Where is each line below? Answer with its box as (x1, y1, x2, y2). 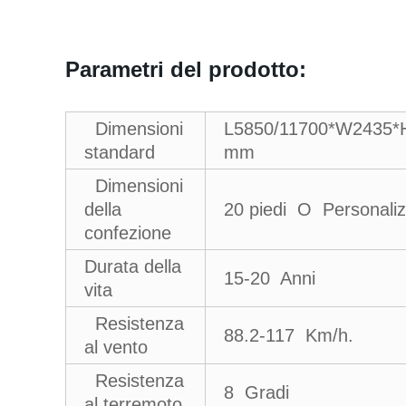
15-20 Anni (224, 268, 315, 288)
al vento (84, 337, 148, 357)
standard (84, 142, 155, 162)
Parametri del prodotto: (65, 57, 306, 82)
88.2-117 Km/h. (224, 325, 353, 345)
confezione (84, 223, 171, 243)
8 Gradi (224, 382, 289, 402)
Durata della (84, 256, 181, 276)
